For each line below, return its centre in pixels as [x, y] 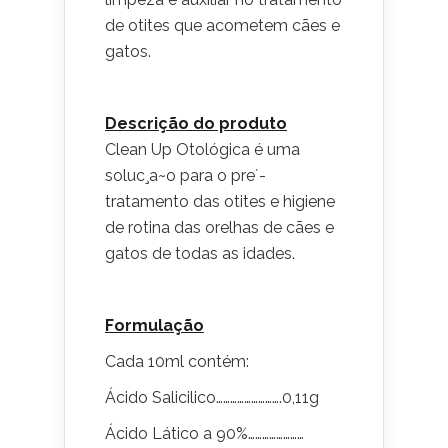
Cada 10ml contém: [177, 361]
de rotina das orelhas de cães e [219, 227]
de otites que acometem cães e [222, 25]
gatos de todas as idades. [200, 253]
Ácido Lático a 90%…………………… [204, 433]
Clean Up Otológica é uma [202, 149]
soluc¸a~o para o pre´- [185, 175]
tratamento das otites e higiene [220, 201]
